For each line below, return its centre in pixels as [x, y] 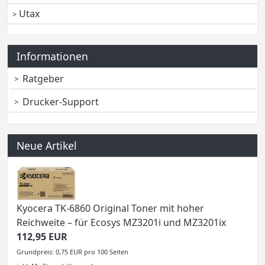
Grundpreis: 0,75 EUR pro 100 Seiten [72, 252]
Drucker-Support [61, 102]
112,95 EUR [42, 237]
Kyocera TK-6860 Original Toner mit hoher [110, 209]
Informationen [52, 56]
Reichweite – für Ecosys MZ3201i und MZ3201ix [121, 223]
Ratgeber [43, 79]
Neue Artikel [47, 146]
